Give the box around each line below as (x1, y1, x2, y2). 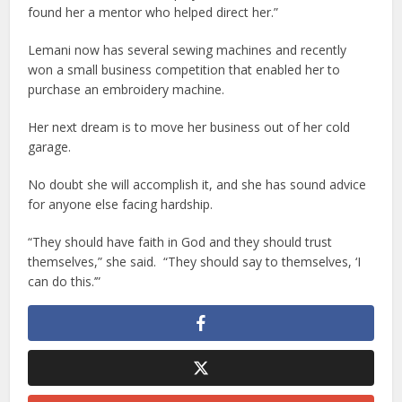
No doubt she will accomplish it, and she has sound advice (28, 175, 367, 193)
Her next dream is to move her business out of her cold (28, 118, 351, 135)
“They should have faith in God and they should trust (28, 232, 333, 250)
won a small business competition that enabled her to (28, 60, 341, 78)
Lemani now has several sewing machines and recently (28, 40, 347, 58)
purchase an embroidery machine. (28, 80, 225, 98)
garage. (28, 137, 72, 155)
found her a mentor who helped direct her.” (28, 3, 279, 21)
